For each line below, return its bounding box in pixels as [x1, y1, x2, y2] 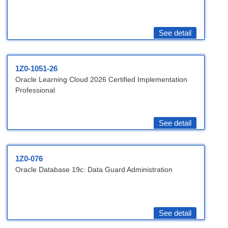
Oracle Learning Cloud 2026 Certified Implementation [15, 75, 187, 84]
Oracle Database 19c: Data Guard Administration [15, 165, 173, 174]
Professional [15, 86, 55, 95]
